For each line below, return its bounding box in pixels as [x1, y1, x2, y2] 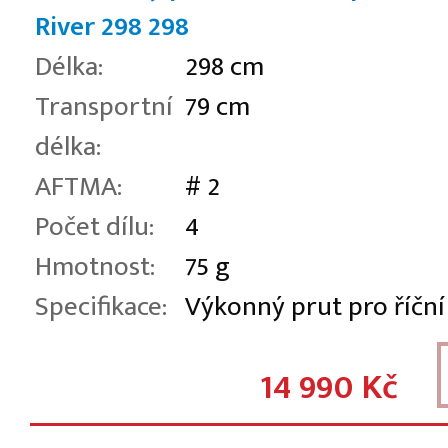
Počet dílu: [35, 203, 154, 250]
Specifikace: [35, 283, 167, 330]
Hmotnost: [35, 243, 155, 290]
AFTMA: [35, 163, 122, 210]
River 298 [35, 3, 142, 50]
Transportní [35, 83, 173, 130]
